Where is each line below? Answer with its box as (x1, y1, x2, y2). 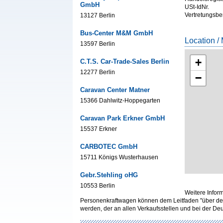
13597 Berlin (80, 40, 115, 47)
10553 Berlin (80, 182, 115, 189)
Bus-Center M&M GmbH (80, 29, 153, 37)
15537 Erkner (80, 125, 117, 132)
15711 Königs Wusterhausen (80, 154, 158, 161)
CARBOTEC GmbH (80, 143, 137, 150)
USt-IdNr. (185, 3, 209, 10)
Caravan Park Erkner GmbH (80, 114, 165, 122)
